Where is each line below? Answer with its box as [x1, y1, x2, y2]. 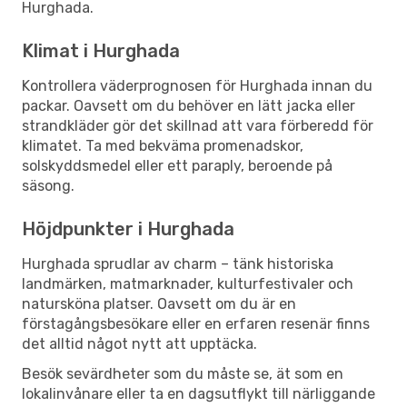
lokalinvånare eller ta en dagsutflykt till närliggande [22, 384, 375, 402]
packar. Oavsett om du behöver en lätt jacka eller [22, 96, 355, 114]
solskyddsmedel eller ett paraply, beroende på [22, 156, 333, 174]
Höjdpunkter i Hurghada [22, 217, 234, 240]
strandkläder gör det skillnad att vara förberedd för [22, 116, 373, 134]
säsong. [22, 176, 74, 194]
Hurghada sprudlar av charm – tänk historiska [22, 254, 333, 273]
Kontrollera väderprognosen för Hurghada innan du [22, 76, 372, 94]
